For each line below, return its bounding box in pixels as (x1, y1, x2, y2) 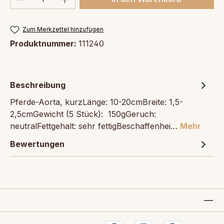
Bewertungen (10, 138, 64, 149)
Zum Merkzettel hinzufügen (22, 25, 104, 33)
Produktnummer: (10, 38, 78, 48)
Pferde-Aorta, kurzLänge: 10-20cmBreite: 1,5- (10, 96, 183, 107)
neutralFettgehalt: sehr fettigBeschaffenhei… (10, 120, 180, 131)
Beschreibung (10, 79, 65, 90)
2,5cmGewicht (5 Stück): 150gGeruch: (10, 108, 156, 119)
